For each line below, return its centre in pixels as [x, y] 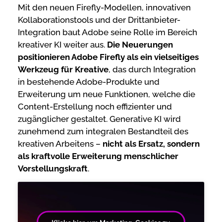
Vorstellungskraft [53, 168]
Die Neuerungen [140, 44]
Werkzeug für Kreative [63, 69]
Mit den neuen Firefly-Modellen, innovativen [104, 7]
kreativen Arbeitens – [60, 143]
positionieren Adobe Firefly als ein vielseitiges [108, 57]
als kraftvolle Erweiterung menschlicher [98, 156]
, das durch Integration [152, 69]
